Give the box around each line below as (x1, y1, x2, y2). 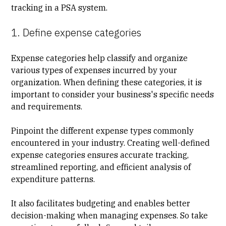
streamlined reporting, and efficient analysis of (11, 161, 191, 172)
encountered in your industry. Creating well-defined (11, 137, 210, 148)
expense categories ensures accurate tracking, (11, 149, 189, 160)
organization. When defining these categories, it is (11, 77, 202, 87)
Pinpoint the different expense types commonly (11, 125, 194, 136)
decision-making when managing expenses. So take (11, 210, 208, 220)
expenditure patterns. (11, 174, 95, 184)
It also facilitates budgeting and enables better (11, 198, 191, 208)
